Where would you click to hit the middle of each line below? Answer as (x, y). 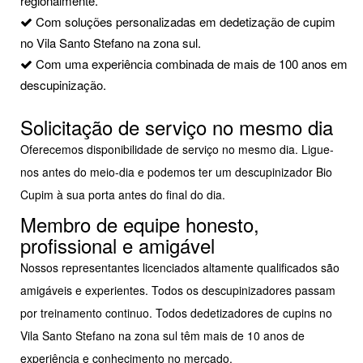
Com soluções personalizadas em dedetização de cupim (184, 22)
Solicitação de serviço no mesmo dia (177, 127)
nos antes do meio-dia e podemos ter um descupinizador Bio (176, 172)
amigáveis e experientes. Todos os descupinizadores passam (178, 290)
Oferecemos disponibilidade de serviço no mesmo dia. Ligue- (177, 149)
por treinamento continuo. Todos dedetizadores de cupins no (176, 313)
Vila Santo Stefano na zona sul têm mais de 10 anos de (162, 336)
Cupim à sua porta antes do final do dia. (123, 195)
